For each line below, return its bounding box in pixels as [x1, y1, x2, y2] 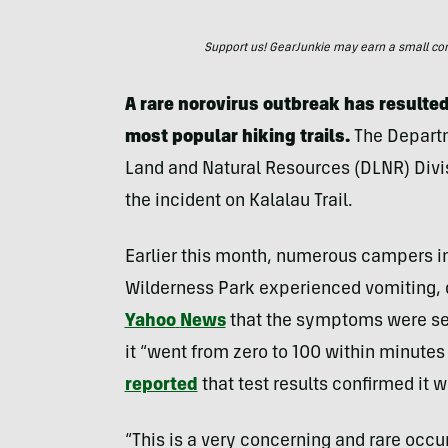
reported [124, 377, 198, 395]
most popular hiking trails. [124, 129, 350, 147]
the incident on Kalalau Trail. [124, 193, 353, 211]
